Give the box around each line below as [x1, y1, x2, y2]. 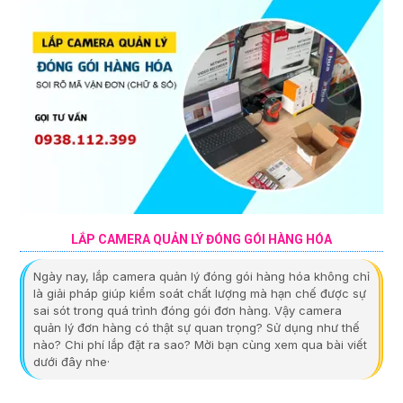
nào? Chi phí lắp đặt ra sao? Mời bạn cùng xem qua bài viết [33, 337, 367, 353]
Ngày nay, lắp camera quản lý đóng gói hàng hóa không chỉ [33, 269, 370, 284]
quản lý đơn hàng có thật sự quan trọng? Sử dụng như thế [33, 320, 360, 336]
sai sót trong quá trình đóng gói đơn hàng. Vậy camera [33, 303, 342, 318]
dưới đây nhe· [33, 354, 110, 370]
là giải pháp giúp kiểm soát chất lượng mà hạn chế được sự [33, 286, 366, 301]
